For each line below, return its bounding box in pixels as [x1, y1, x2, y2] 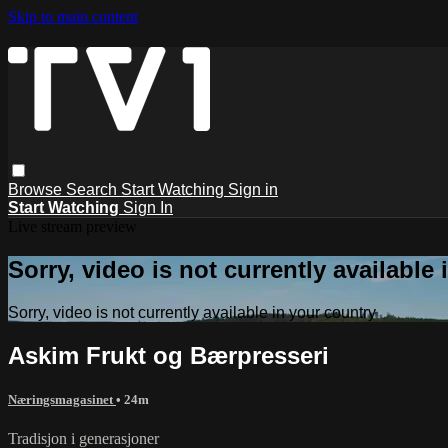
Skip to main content [8, 8, 138, 25]
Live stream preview [8, 217, 137, 235]
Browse [8, 180, 66, 198]
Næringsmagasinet [8, 391, 116, 407]
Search [66, 180, 121, 198]
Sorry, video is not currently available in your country [8, 303, 376, 321]
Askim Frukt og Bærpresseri [8, 341, 329, 369]
